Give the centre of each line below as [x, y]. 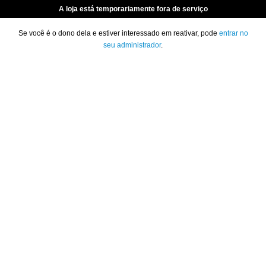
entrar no [233, 33]
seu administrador [132, 45]
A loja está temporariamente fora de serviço [133, 9]
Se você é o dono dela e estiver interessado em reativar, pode [118, 33]
